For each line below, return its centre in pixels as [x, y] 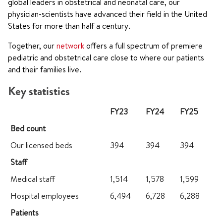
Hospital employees [45, 196]
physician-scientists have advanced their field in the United [108, 14]
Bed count [28, 128]
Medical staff [33, 179]
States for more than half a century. [69, 26]
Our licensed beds [41, 145]
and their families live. [45, 69]
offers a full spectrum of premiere [143, 46]
